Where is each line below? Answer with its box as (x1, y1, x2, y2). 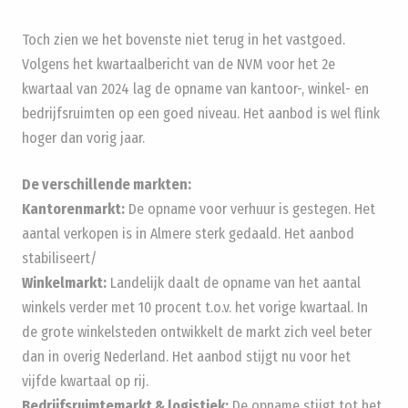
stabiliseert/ (22, 249, 97, 267)
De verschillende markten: (22, 175, 191, 193)
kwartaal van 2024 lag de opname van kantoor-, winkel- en (22, 79, 369, 97)
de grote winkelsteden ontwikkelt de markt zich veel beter (22, 322, 372, 341)
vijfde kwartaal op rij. (22, 372, 148, 390)
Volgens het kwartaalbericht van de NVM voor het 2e (22, 55, 335, 73)
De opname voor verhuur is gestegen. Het (125, 199, 375, 218)
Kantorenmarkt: (22, 199, 125, 218)
